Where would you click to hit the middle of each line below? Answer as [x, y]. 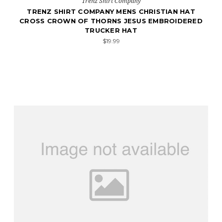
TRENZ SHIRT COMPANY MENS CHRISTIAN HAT [111, 11]
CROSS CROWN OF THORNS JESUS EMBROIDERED [111, 21]
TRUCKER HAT [111, 30]
